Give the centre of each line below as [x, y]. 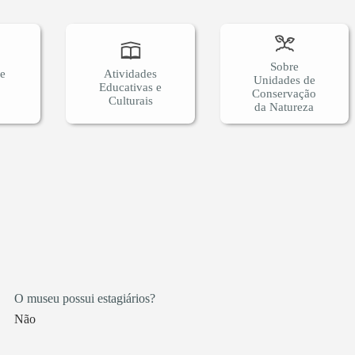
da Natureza [284, 107]
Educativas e [131, 87]
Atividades [131, 73]
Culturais [130, 100]
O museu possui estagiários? [84, 299]
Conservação [284, 94]
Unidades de [284, 80]
